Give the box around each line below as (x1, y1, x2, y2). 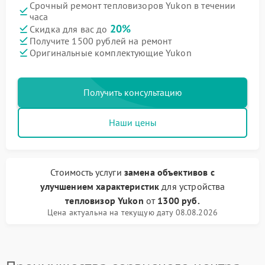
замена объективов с (124, 166, 215, 178)
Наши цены (108, 117, 157, 128)
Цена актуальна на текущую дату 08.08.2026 (47, 207, 218, 218)
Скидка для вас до (30, 23, 110, 35)
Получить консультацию (83, 86, 182, 98)
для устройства (159, 180, 225, 192)
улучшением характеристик (40, 180, 160, 192)
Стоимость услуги (50, 166, 124, 178)
